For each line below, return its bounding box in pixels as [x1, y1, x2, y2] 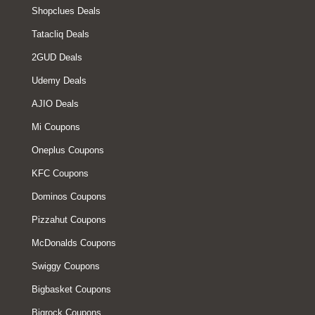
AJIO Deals [32, 98, 79, 109]
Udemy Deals [32, 75, 86, 86]
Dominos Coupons [32, 191, 106, 202]
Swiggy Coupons [32, 261, 100, 271]
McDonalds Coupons [32, 238, 116, 248]
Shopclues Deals [32, 6, 101, 16]
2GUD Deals [32, 52, 82, 63]
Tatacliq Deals [32, 29, 89, 39]
